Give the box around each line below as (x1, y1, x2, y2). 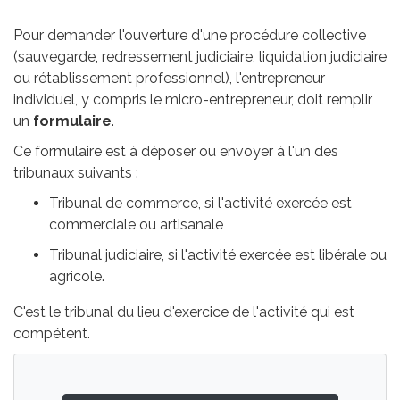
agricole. (49, 268, 104, 285)
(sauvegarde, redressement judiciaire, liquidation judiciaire (13, 48, 387, 65)
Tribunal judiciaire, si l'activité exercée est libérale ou (49, 246, 387, 263)
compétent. (13, 325, 90, 342)
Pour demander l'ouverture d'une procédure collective (13, 27, 366, 44)
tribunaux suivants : (13, 164, 138, 181)
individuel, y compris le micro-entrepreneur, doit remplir (13, 91, 372, 108)
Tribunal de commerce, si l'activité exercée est (49, 195, 352, 212)
